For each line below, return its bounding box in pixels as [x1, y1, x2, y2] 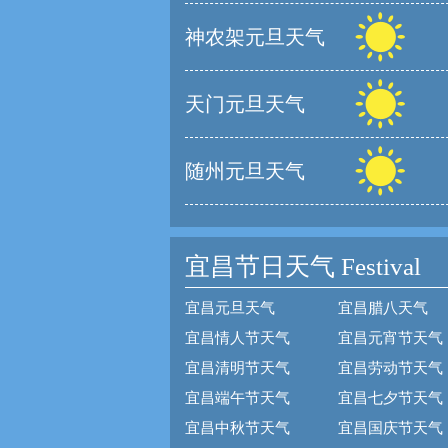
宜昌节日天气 [185, 253, 335, 280]
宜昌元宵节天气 [338, 330, 443, 346]
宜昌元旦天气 [185, 300, 275, 316]
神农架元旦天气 [185, 26, 325, 48]
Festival [335, 253, 421, 280]
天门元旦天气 [185, 93, 305, 115]
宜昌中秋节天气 [185, 420, 290, 436]
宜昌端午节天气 [185, 390, 290, 406]
